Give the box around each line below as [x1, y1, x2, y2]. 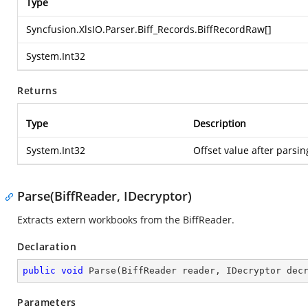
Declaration [17, 240, 77, 253]
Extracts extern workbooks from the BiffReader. [17, 213, 234, 226]
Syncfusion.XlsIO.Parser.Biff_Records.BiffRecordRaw [26, 23, 265, 36]
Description [193, 117, 246, 130]
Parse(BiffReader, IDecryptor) [17, 188, 192, 204]
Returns [17, 84, 58, 97]
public [23, 265, 56, 276]
